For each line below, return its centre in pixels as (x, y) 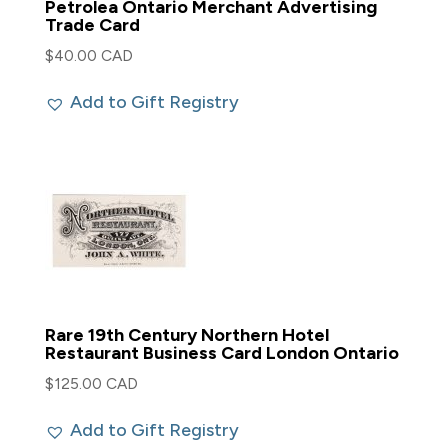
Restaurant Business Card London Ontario (221, 353)
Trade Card (92, 25)
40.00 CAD (93, 55)
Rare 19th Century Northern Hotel (186, 335)
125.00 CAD (95, 384)
